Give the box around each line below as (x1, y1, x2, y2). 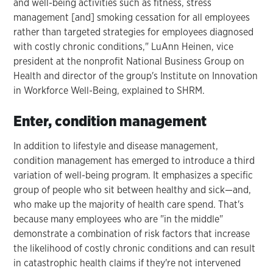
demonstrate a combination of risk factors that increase (13, 227, 250, 239)
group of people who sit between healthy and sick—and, (13, 183, 252, 196)
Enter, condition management (13, 112, 207, 130)
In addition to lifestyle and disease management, (13, 140, 219, 152)
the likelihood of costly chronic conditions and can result (13, 242, 256, 254)
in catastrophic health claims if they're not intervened (13, 257, 241, 269)
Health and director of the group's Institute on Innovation (13, 69, 258, 82)
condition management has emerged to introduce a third (13, 154, 255, 166)
